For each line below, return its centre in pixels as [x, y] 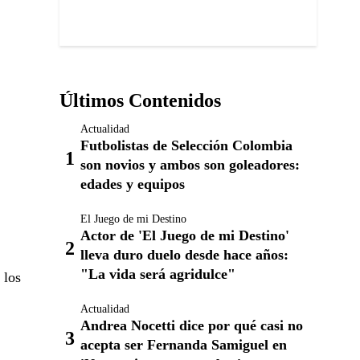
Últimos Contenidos [140, 100]
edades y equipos [133, 184]
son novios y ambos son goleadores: [190, 165]
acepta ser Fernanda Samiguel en [184, 345]
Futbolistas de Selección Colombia [186, 145]
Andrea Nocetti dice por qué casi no [192, 325]
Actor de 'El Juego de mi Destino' [185, 235]
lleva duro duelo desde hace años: [184, 255]
